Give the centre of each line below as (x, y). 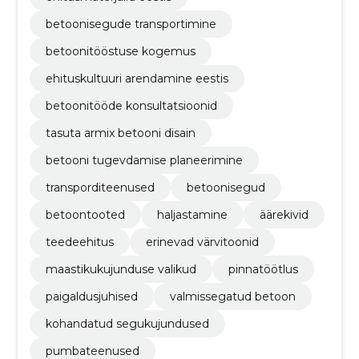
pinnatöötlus (263, 269)
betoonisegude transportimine (131, 24)
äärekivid (284, 214)
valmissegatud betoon (232, 296)
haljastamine (192, 214)
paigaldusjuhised (91, 296)
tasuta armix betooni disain (120, 133)
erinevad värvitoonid (202, 242)
